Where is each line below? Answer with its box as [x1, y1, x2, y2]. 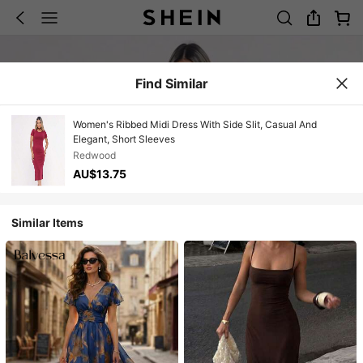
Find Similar [135, 75, 208, 92]
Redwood [72, 148, 116, 161]
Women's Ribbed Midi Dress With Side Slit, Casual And [72, 118, 317, 131]
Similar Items [11, 216, 84, 229]
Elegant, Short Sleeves [72, 133, 175, 146]
